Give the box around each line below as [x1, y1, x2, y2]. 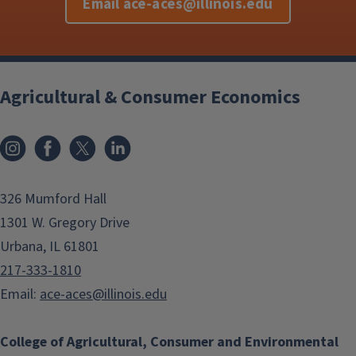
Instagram [33, 131, 95, 149]
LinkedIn [138, 131, 188, 149]
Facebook [68, 131, 126, 149]
